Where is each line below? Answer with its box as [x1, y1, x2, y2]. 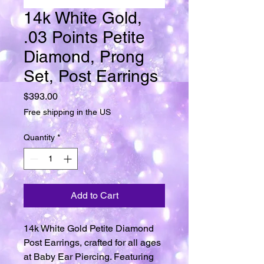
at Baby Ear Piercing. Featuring [24, 251, 154, 262]
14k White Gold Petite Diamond [24, 223, 154, 234]
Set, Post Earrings [24, 67, 158, 85]
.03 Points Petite [24, 28, 145, 47]
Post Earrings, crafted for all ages [24, 237, 161, 248]
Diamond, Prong [24, 47, 144, 66]
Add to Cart [70, 190, 118, 201]
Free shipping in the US [24, 107, 111, 117]
